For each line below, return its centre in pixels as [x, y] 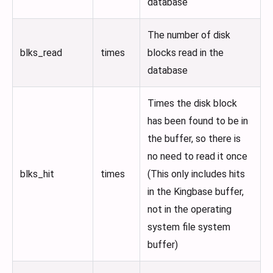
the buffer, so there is [194, 139]
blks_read [41, 53]
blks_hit [37, 174]
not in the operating [190, 210]
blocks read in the [186, 53]
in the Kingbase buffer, [196, 192]
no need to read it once [197, 157]
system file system [189, 227]
